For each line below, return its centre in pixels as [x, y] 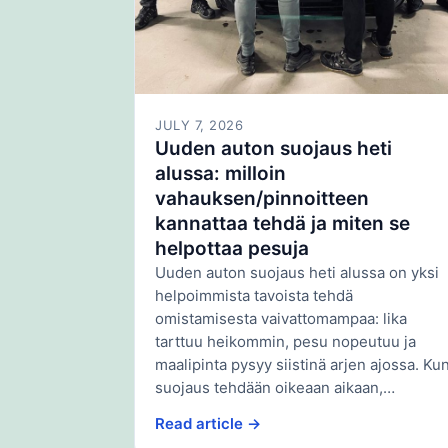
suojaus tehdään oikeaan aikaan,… [275, 387]
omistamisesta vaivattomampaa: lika [281, 318]
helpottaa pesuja [232, 248]
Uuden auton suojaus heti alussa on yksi [297, 272]
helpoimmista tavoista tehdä [254, 295]
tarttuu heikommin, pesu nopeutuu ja [285, 341]
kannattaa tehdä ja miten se [282, 223]
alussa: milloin [220, 173]
